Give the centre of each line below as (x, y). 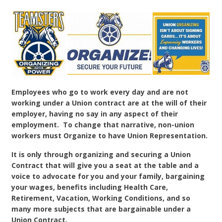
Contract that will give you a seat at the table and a (105, 165)
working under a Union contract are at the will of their (109, 103)
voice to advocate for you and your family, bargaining (108, 176)
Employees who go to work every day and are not (100, 92)
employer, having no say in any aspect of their (95, 114)
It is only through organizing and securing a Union (101, 154)
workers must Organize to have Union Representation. (110, 136)
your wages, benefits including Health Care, (90, 187)
